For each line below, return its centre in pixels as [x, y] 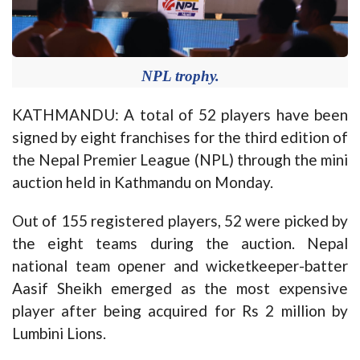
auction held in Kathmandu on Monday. [143, 182]
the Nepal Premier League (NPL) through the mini [180, 159]
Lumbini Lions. [59, 333]
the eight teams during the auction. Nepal [180, 243]
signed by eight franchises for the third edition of [180, 137]
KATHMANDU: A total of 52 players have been [180, 114]
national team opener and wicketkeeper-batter [180, 265]
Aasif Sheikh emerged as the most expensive [180, 288]
